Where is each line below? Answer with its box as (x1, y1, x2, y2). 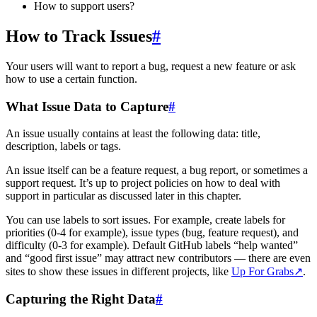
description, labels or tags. (6, 140, 121, 153)
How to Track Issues (6, 26, 152, 45)
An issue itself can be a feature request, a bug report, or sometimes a (6, 164, 308, 177)
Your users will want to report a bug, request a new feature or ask (6, 59, 296, 72)
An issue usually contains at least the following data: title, (6, 127, 260, 140)
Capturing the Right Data (6, 291, 156, 306)
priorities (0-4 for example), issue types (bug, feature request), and (6, 226, 299, 239)
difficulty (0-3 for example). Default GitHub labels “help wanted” (6, 239, 298, 252)
